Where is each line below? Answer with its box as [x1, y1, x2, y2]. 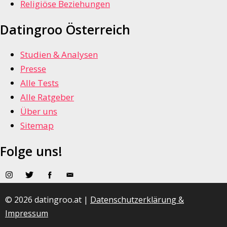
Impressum [5, 208, 48, 219]
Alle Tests [20, 77, 59, 89]
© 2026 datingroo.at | [5, 194, 90, 206]
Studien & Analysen [20, 48, 98, 60]
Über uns [20, 105, 57, 117]
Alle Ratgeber [20, 91, 74, 103]
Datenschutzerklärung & [90, 194, 184, 206]
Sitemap [20, 119, 54, 131]
